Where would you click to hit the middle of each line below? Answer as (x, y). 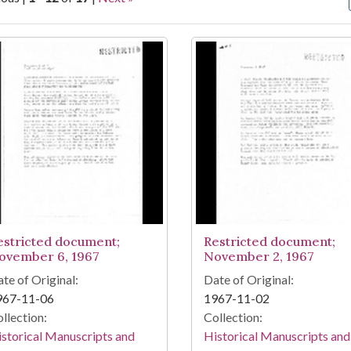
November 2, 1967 (259, 257)
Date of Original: (248, 280)
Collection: (233, 317)
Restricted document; (269, 242)
